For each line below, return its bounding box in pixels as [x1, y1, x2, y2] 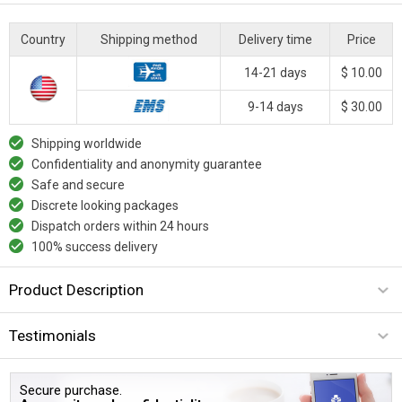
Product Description [9, 280, 144, 299]
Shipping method [100, 31, 197, 47]
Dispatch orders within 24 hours [31, 218, 209, 233]
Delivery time [238, 31, 312, 47]
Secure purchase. [20, 381, 123, 398]
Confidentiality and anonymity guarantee [31, 156, 262, 171]
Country [21, 31, 66, 47]
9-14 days [247, 99, 303, 114]
